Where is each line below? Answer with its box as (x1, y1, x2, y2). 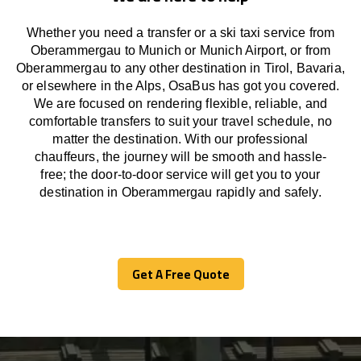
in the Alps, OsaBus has (100, 79, 243, 93)
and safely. (255, 185, 322, 199)
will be (170, 150, 213, 164)
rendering (146, 97, 206, 110)
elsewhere (36, 79, 98, 93)
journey (123, 150, 168, 164)
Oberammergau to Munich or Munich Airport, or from (30, 44, 331, 57)
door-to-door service (91, 168, 212, 181)
